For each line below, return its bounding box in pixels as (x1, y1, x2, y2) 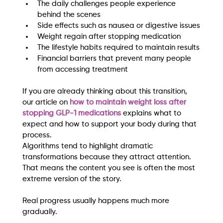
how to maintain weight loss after (69, 99, 188, 107)
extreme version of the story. (22, 175, 121, 183)
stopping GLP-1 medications (22, 110, 121, 117)
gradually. (22, 208, 57, 216)
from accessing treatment (37, 66, 128, 74)
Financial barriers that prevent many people (37, 55, 193, 63)
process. (22, 131, 52, 139)
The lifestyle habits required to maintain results (37, 44, 200, 52)
